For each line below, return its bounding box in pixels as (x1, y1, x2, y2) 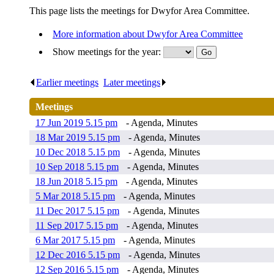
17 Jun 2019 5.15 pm (35, 117, 117, 128)
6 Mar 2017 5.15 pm (35, 235, 115, 246)
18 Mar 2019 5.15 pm (35, 132, 120, 143)
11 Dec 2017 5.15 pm (35, 206, 119, 217)
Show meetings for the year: (53, 46, 163, 57)
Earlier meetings (36, 77, 98, 88)
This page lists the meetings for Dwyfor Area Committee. (29, 6, 250, 17)
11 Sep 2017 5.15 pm (35, 220, 118, 231)
